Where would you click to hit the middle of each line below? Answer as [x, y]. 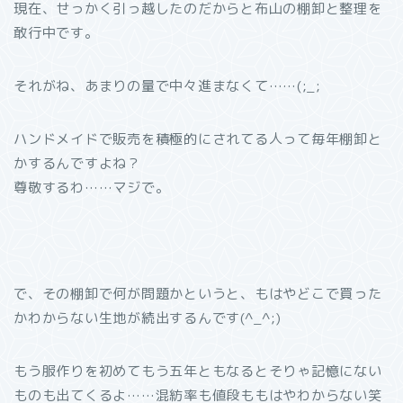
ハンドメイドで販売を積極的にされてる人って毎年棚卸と [198, 139]
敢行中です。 [56, 33]
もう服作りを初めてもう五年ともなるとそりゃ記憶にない [198, 371]
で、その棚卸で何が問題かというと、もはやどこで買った [198, 294]
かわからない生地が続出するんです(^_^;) [148, 318]
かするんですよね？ [77, 163]
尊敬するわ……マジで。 [92, 188]
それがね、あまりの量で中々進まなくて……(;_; [168, 86]
